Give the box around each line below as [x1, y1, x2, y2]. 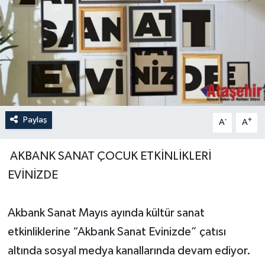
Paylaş [22, 115, 47, 125]
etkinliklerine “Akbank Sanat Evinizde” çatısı [7, 226, 226, 238]
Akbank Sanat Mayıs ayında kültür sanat [7, 207, 205, 219]
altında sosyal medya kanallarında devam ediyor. [7, 245, 253, 257]
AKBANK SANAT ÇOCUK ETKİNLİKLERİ [7, 150, 211, 163]
